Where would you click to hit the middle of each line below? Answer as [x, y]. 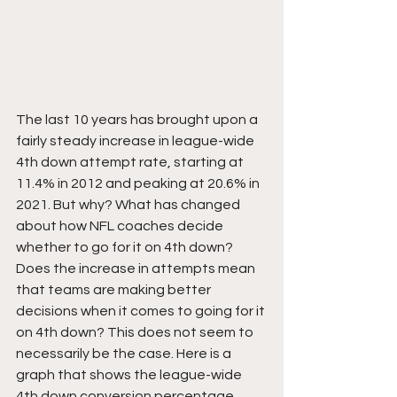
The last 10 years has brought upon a [138, 120]
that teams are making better [115, 290]
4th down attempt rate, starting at [131, 163]
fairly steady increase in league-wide [136, 141]
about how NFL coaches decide [121, 226]
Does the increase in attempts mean [137, 269]
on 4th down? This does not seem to [136, 333]
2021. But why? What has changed [129, 205]
